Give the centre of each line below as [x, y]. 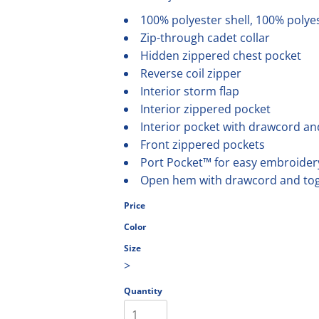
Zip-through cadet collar [205, 38]
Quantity [143, 291]
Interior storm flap [190, 91]
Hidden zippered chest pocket [221, 56]
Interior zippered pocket [205, 109]
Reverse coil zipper [191, 73]
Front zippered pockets [203, 145]
